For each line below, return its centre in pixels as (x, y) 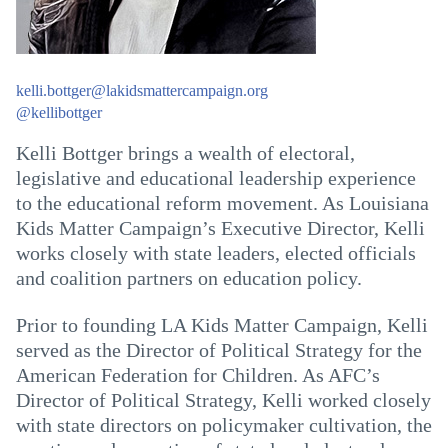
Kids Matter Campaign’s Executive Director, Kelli (220, 228)
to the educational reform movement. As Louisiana (222, 203)
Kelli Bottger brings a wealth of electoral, (185, 153)
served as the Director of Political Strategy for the (219, 350)
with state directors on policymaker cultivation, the (224, 425)
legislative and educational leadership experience (216, 178)
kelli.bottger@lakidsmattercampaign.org (142, 90)
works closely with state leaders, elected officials (216, 253)
